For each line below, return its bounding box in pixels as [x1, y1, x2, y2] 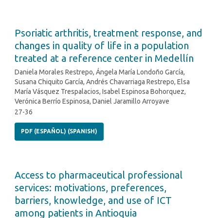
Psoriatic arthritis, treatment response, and [15, 27, 202, 39]
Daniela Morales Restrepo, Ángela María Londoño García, [15, 68, 185, 76]
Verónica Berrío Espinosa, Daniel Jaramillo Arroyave [15, 97, 169, 106]
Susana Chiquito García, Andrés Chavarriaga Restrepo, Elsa [15, 78, 190, 86]
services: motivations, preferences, [15, 182, 166, 194]
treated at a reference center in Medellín [15, 53, 194, 64]
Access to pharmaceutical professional [15, 169, 182, 181]
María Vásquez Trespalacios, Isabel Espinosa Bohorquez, [15, 88, 186, 96]
